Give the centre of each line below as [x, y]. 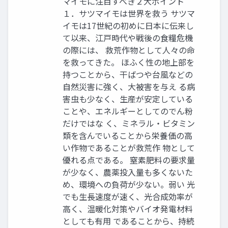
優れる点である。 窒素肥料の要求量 [129, 160]
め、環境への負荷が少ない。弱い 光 [129, 184]
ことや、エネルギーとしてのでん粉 [128, 111]
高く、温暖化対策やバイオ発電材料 [128, 209]
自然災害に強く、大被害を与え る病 [129, 87]
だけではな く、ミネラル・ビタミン [129, 123]
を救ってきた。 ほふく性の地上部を [129, 62]
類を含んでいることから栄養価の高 [127, 135]
